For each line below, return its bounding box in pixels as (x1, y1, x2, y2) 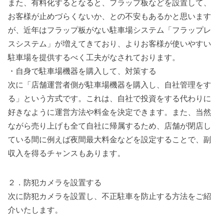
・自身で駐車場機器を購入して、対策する (8, 65, 156, 76)
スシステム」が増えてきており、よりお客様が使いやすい (8, 38, 211, 49)
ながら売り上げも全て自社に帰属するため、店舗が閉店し (8, 120, 211, 131)
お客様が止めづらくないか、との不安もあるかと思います (8, 10, 211, 22)
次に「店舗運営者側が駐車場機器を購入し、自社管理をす (8, 79, 211, 90)
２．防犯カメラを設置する (8, 176, 102, 188)
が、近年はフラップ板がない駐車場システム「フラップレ (8, 24, 211, 35)
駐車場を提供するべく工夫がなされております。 (8, 51, 180, 63)
